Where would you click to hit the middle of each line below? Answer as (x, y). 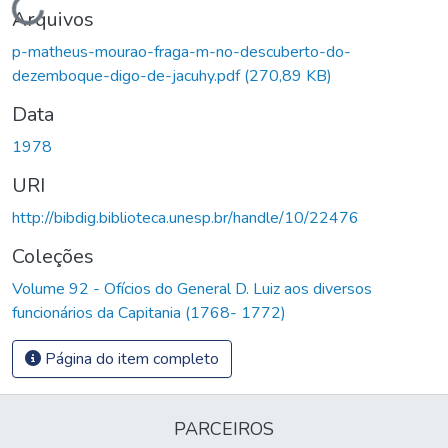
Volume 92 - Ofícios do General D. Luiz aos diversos (192, 288)
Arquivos (53, 19)
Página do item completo (130, 358)
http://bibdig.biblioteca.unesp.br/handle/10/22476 (185, 217)
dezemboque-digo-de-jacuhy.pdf (128, 75)
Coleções (53, 256)
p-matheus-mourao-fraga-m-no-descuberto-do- (181, 51)
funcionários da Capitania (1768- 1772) (149, 312)
